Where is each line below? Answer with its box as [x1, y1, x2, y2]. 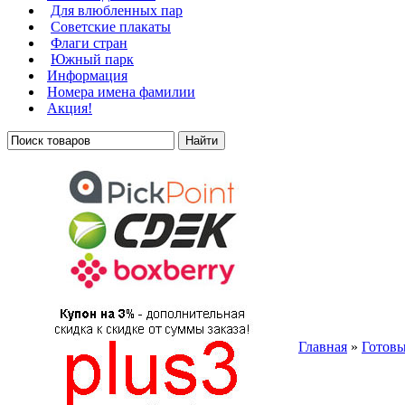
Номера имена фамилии [47, 84, 195, 99]
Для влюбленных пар [51, 3, 183, 18]
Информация [47, 68, 127, 83]
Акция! [47, 100, 92, 116]
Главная [298, 339, 347, 354]
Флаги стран [51, 35, 127, 51]
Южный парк [51, 52, 134, 67]
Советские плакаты [51, 19, 171, 34]
